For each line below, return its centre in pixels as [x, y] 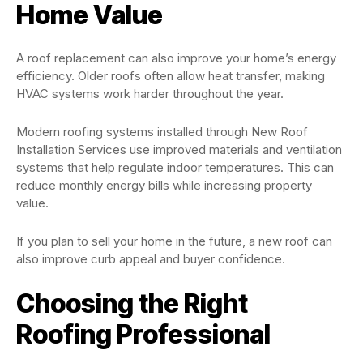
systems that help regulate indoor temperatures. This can [175, 168]
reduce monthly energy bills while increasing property [164, 186]
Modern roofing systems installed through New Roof [162, 132]
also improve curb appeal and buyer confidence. [151, 259]
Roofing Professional [143, 335]
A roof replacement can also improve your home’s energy [176, 58]
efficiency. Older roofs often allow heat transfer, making [171, 76]
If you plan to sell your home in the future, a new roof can [174, 241]
